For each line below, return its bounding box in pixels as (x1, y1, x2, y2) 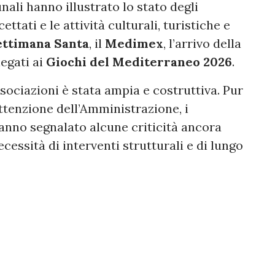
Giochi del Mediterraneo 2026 (46, 54, 232, 69)
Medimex (105, 36, 163, 51)
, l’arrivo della (163, 36, 241, 51)
